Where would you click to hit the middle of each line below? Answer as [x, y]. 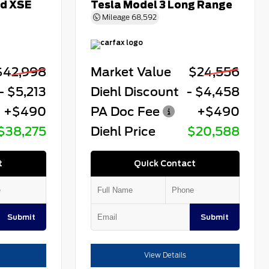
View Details [165, 255]
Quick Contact [165, 164]
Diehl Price [123, 132]
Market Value [131, 72]
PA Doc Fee [125, 112]
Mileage [116, 17]
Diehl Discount [135, 92]
